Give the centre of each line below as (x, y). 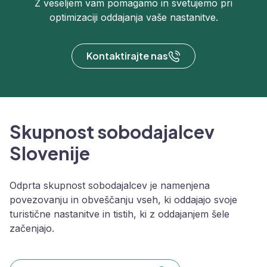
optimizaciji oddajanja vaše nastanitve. (133, 18)
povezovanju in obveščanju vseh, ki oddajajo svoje (123, 200)
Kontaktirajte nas (127, 56)
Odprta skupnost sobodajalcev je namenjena (110, 186)
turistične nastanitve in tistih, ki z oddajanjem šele (119, 214)
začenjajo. (32, 229)
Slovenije (50, 153)
